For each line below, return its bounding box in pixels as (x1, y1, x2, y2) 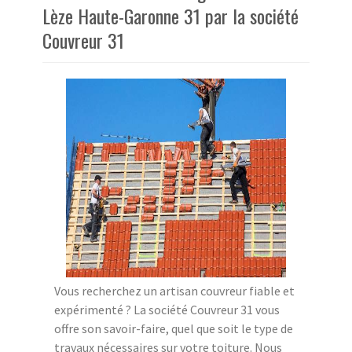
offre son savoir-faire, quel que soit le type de (54, 320, 293, 336)
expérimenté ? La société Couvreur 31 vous (54, 301, 280, 317)
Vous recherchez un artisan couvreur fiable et (54, 282, 295, 299)
